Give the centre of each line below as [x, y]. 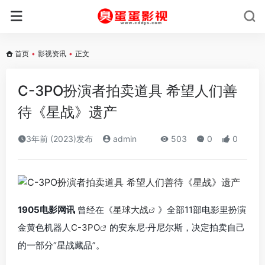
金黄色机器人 [44, 227]
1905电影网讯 [46, 209]
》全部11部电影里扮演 [202, 209]
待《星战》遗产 [67, 112]
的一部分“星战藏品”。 [61, 245]
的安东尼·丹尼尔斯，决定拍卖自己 [177, 227]
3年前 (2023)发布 [59, 139]
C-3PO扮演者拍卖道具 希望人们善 [127, 91]
